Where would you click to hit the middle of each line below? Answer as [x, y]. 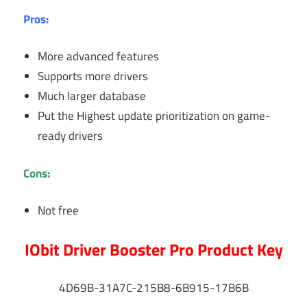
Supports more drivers [93, 76]
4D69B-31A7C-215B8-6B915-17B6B [153, 288]
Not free [59, 211]
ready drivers [71, 136]
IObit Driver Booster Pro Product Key [153, 249]
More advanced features [99, 57]
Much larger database [92, 96]
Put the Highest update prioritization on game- [154, 116]
